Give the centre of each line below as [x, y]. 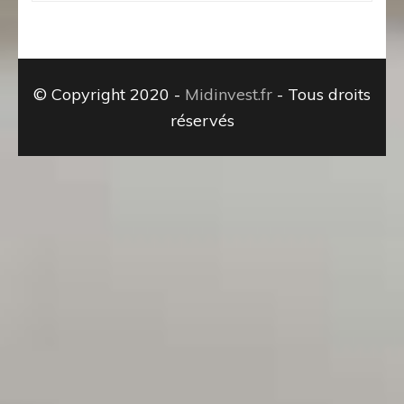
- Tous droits [321, 94]
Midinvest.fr [229, 94]
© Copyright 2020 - [109, 94]
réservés [202, 120]
